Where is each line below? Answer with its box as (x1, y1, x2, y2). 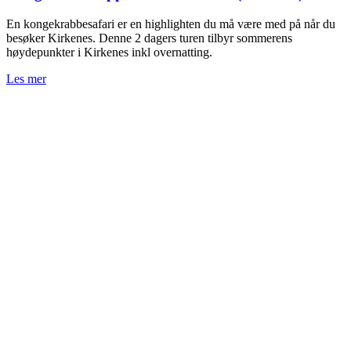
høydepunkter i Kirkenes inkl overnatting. (6, 45, 212, 60)
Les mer (6, 72, 46, 86)
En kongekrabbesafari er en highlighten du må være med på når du (6, 17, 335, 31)
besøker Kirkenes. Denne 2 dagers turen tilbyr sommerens (6, 31, 292, 45)
